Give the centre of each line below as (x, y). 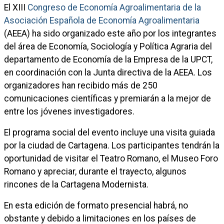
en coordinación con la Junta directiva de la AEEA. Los (108, 72)
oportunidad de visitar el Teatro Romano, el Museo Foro (111, 158)
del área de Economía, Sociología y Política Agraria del (108, 46)
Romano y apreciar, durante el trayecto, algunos (95, 171)
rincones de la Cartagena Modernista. (76, 184)
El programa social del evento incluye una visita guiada (109, 132)
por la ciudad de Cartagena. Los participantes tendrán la (112, 145)
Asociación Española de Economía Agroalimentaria (102, 20)
